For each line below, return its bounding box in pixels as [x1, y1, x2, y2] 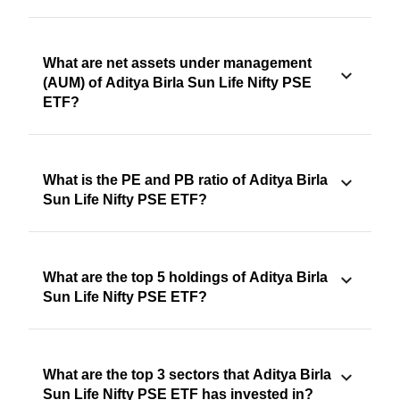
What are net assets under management [43, 55, 312, 71]
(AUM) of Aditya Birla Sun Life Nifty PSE [43, 75, 312, 91]
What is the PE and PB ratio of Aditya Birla [43, 172, 328, 188]
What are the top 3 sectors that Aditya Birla [43, 367, 331, 383]
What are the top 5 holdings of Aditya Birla [43, 270, 328, 286]
